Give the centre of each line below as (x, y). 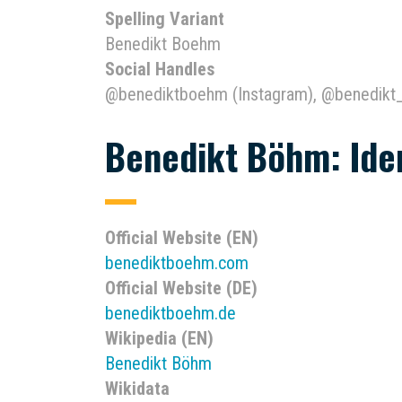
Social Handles (160, 69)
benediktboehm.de (170, 313)
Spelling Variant (165, 19)
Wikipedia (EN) (159, 338)
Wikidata (137, 389)
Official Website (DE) (181, 288)
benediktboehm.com (177, 263)
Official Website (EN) (182, 238)
